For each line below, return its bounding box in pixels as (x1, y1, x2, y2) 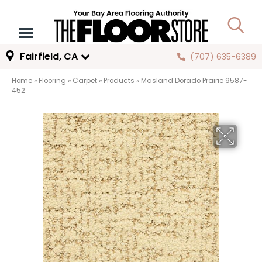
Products (104, 76, 135, 86)
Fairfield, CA (19, 50, 78, 64)
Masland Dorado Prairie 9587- (141, 76, 247, 86)
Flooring (39, 76, 66, 86)
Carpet (73, 76, 97, 86)
